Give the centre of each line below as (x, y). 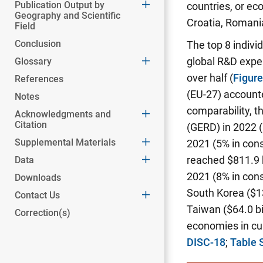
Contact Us (37, 195)
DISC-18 (206, 242)
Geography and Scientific (68, 16)
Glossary (33, 61)
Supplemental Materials (65, 142)
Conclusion (38, 44)
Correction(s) (43, 213)
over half (207, 78)
